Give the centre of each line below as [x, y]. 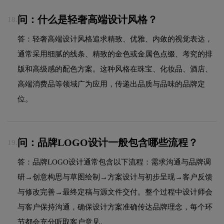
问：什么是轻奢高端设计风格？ [87, 20]
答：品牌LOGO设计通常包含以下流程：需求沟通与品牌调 [114, 162]
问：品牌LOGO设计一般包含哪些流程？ [108, 143]
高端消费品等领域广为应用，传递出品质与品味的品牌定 [111, 84]
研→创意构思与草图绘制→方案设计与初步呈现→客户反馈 [115, 177]
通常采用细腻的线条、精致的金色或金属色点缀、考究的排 [115, 54]
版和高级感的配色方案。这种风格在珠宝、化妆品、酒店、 [115, 69]
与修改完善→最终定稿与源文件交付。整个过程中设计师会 [115, 192]
